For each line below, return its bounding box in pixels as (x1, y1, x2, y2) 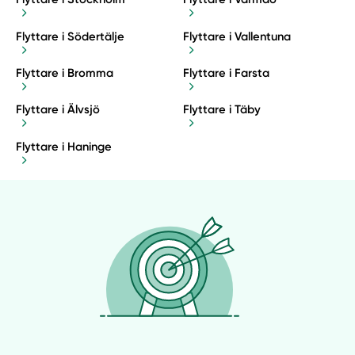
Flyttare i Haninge (16, 139, 113, 154)
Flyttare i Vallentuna (182, 29, 291, 44)
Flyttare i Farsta (182, 66, 269, 81)
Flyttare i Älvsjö (16, 102, 101, 117)
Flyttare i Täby (182, 102, 261, 117)
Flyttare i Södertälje (16, 29, 125, 44)
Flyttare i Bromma (16, 66, 114, 81)
